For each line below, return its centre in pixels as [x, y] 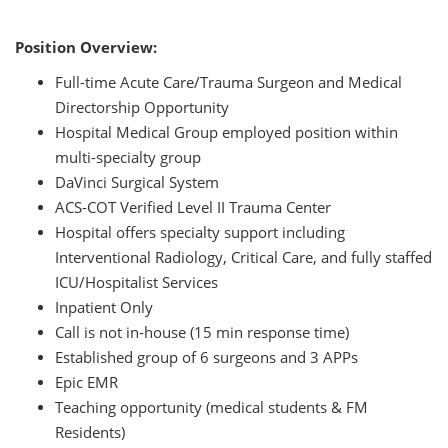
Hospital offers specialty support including [200, 232]
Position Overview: [86, 47]
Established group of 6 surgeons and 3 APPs [206, 357]
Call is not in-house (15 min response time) [202, 332]
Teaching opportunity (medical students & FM [211, 407]
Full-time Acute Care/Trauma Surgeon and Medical [228, 82]
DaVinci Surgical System [137, 182]
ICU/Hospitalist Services [136, 282]
